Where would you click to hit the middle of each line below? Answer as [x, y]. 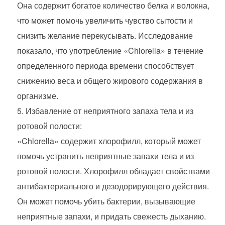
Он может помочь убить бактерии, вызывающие [106, 201]
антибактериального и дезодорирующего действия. [113, 186]
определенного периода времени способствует [105, 66]
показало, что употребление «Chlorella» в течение [110, 50]
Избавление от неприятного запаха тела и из [109, 111]
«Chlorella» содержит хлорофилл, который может [109, 141]
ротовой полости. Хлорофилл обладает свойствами [113, 171]
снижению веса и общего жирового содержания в [110, 81]
